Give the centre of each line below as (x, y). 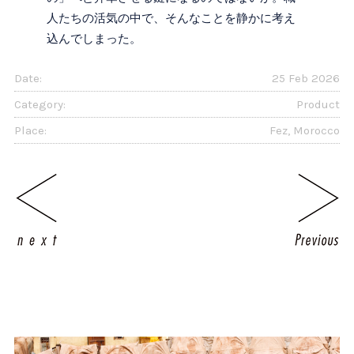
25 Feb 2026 (306, 78)
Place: (30, 130)
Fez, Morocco (305, 130)
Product (318, 104)
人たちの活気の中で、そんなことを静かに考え (171, 19)
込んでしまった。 (94, 39)
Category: (40, 104)
